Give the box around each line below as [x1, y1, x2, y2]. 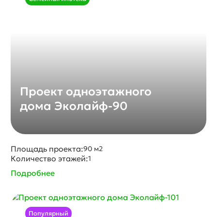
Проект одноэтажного [20, 84, 152, 99]
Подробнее [11, 168, 55, 178]
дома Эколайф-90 [20, 99, 128, 113]
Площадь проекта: [11, 144, 84, 154]
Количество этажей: [11, 154, 89, 163]
